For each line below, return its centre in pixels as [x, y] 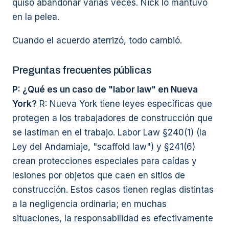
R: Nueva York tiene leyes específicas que [124, 104]
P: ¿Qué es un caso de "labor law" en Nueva [105, 89]
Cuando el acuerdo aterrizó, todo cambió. [97, 40]
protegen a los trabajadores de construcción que [112, 118]
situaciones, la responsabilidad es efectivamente [113, 218]
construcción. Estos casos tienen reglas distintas [113, 190]
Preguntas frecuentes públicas [82, 70]
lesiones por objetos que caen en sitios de [99, 175]
